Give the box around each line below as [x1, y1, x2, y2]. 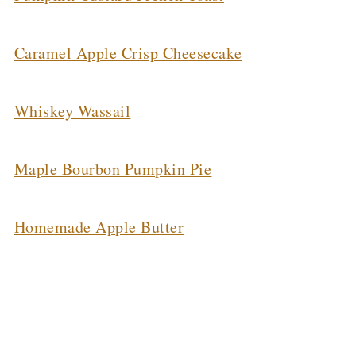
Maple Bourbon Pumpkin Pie [14, 157, 212, 180]
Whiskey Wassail [14, 99, 131, 122]
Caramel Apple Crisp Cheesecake [14, 41, 242, 64]
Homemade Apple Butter [14, 215, 184, 238]
